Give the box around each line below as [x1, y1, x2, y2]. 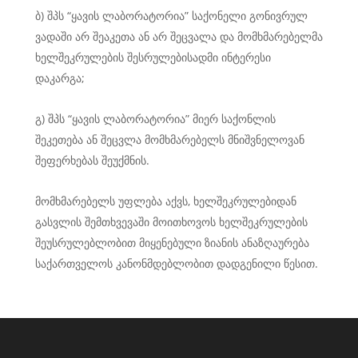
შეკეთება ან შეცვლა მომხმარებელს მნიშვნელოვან [35, 132, 304, 147]
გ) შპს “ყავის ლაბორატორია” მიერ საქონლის [35, 111, 276, 126]
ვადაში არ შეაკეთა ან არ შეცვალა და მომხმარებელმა [35, 29, 323, 44]
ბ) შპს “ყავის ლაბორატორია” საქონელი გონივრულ [35, 8, 308, 23]
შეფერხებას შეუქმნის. [35, 153, 149, 168]
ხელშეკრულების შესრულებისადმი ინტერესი [35, 50, 271, 65]
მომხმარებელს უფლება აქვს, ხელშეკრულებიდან [35, 193, 296, 209]
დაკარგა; [35, 70, 85, 86]
